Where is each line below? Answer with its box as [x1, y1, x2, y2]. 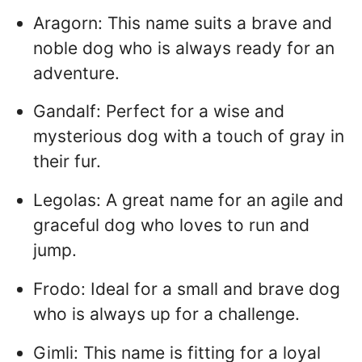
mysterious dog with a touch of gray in [33, 126, 344, 147]
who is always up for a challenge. [33, 303, 300, 324]
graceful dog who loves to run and [33, 215, 309, 236]
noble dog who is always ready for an [33, 37, 335, 58]
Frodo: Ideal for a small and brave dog [33, 278, 340, 299]
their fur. [33, 151, 101, 172]
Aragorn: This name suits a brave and [33, 12, 332, 33]
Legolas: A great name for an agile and [33, 190, 343, 211]
